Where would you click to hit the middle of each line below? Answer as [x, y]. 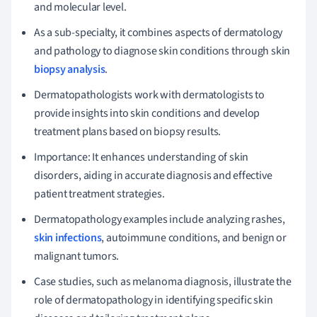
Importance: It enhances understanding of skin [142, 157]
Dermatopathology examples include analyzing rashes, [160, 219]
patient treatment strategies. [99, 194]
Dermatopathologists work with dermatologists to [149, 94]
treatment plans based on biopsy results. [128, 131]
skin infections [68, 237]
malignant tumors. [77, 256]
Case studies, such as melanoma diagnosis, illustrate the [163, 281]
